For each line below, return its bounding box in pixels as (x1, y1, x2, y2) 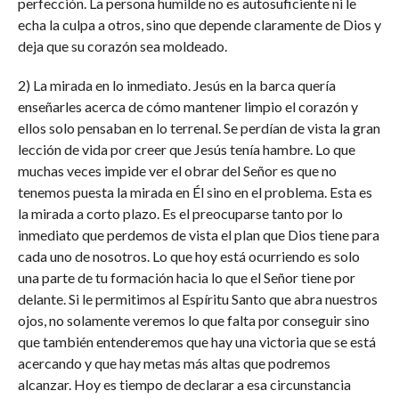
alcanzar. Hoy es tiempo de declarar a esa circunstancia (17, 376, 351, 393)
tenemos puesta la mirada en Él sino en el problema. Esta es (17, 183, 372, 200)
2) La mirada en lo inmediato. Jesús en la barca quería (17, 77, 336, 94)
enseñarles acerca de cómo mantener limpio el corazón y (17, 98, 358, 115)
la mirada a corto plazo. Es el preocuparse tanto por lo (17, 205, 343, 222)
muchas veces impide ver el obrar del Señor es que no (17, 162, 337, 179)
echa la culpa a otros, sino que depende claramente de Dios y (17, 16, 381, 33)
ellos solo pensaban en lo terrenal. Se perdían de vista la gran (17, 119, 380, 136)
